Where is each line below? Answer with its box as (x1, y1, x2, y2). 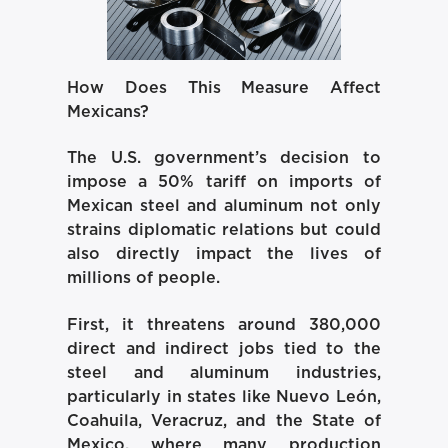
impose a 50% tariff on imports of (67, 174, 381, 191)
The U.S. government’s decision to (67, 150, 381, 167)
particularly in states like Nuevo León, (67, 388, 381, 405)
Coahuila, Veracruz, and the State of (67, 412, 381, 429)
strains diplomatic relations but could (67, 222, 381, 239)
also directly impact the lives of (67, 246, 381, 263)
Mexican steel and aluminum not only (67, 198, 381, 215)
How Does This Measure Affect (67, 79, 381, 96)
